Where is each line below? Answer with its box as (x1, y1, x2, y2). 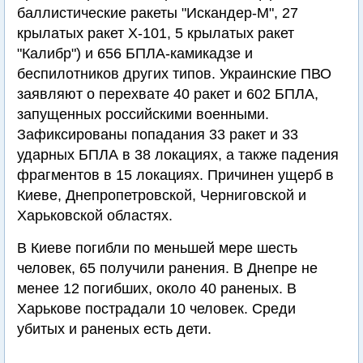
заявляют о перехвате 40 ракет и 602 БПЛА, (17, 86, 318, 102)
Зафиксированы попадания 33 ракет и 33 (17, 126, 298, 143)
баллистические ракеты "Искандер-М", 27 (17, 5, 298, 21)
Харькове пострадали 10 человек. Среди (17, 301, 296, 317)
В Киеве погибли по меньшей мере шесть (17, 240, 297, 256)
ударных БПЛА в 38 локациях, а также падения (17, 147, 339, 163)
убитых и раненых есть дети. (17, 321, 211, 337)
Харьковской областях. (17, 207, 173, 224)
